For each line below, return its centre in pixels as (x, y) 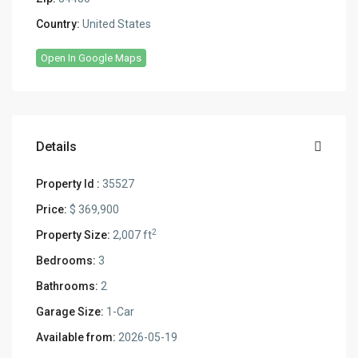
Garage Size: (70, 312)
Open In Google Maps (91, 58)
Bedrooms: (66, 261)
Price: (52, 210)
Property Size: (74, 235)
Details (57, 147)
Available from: (76, 338)
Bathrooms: (68, 286)
